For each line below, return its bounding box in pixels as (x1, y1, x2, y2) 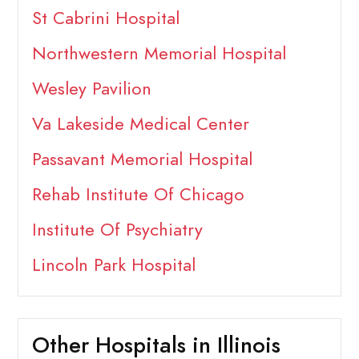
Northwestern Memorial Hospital (31, 40, 286, 66)
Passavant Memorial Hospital (31, 146, 252, 171)
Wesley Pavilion (31, 75, 151, 101)
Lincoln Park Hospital (31, 252, 196, 277)
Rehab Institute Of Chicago (31, 181, 244, 207)
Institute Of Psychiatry (31, 216, 203, 242)
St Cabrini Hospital (31, 5, 179, 30)
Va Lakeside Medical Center (31, 111, 249, 136)
